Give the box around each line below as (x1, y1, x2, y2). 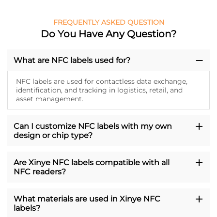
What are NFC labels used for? (13, 55, 130, 65)
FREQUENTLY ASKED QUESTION (53, 18, 164, 27)
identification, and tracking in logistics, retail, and (15, 85, 183, 94)
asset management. (15, 94, 83, 103)
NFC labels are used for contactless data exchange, (15, 77, 187, 86)
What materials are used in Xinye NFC (13, 194, 160, 204)
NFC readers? (13, 167, 66, 176)
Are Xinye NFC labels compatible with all (13, 158, 170, 167)
